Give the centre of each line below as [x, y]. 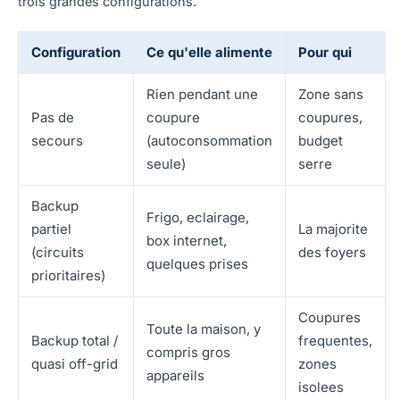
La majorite [333, 229]
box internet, [187, 240]
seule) [166, 163]
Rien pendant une [202, 94]
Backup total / [75, 340]
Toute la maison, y [204, 329]
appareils [175, 375]
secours [57, 140]
